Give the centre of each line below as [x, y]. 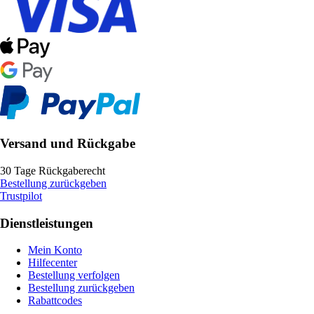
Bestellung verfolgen [74, 275]
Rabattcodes [55, 301]
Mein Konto [55, 250]
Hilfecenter [53, 263]
